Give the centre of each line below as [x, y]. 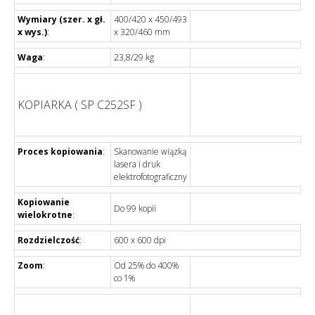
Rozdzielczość [49, 240]
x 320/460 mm [142, 32]
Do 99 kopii [135, 208]
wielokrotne [45, 214]
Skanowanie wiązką [150, 151]
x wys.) [32, 32]
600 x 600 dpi [140, 240]
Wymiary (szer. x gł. [62, 19]
